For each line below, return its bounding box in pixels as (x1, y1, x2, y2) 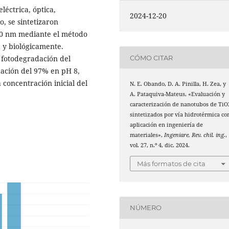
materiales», (130, 131, 165, 139)
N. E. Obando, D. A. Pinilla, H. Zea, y (130, 80, 226, 88)
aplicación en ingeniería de (130, 121, 203, 129)
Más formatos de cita (137, 159, 206, 168)
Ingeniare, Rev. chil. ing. (164, 131, 226, 139)
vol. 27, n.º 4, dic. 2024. (130, 142, 190, 149)
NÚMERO (130, 203, 162, 212)
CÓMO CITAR (130, 53, 173, 62)
